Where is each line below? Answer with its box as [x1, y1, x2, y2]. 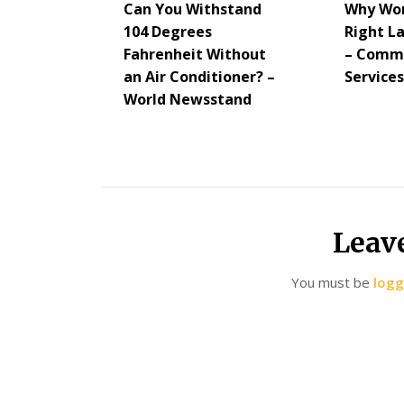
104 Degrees [124, 22, 212, 41]
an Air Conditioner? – [124, 67, 275, 87]
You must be [291, 273, 374, 291]
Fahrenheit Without [124, 44, 266, 64]
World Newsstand [124, 89, 252, 109]
